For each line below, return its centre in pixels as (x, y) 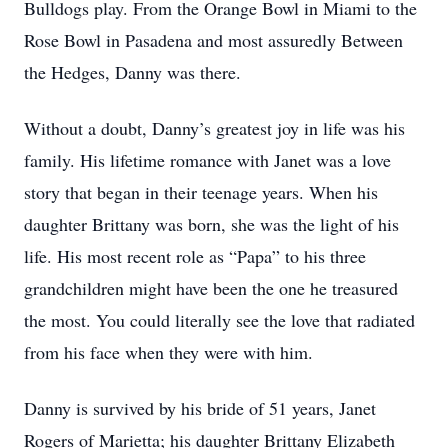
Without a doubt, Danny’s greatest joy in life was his (214, 128)
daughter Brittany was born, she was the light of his (211, 224)
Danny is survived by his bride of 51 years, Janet (200, 408)
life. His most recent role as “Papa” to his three (195, 256)
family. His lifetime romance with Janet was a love (207, 160)
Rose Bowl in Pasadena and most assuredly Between (213, 40)
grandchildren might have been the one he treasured (211, 288)
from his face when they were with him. (168, 352)
